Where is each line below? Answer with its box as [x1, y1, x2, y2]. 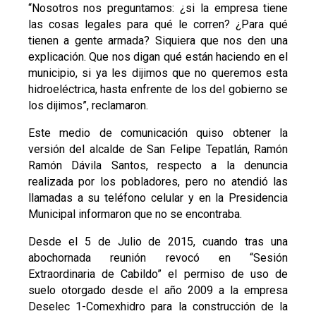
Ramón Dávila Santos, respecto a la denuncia [28, 158, 288, 172]
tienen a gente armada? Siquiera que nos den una [28, 33, 288, 47]
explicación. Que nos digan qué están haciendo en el [28, 49, 288, 63]
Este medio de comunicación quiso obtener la [28, 126, 288, 140]
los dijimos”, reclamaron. [28, 98, 148, 112]
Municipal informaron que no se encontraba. [28, 207, 242, 221]
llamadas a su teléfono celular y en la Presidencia [28, 190, 288, 205]
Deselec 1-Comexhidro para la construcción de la [28, 299, 288, 313]
